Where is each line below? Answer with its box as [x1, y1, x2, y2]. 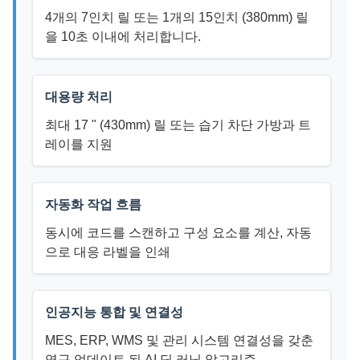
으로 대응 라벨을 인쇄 [45, 244, 170, 260]
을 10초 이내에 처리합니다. [45, 29, 201, 44]
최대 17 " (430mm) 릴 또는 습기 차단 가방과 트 [45, 117, 311, 133]
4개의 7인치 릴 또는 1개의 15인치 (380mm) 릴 [45, 10, 309, 25]
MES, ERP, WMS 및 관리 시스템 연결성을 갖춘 [45, 333, 313, 348]
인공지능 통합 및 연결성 [45, 305, 183, 320]
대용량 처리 [45, 90, 112, 104]
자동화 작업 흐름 [45, 198, 141, 212]
